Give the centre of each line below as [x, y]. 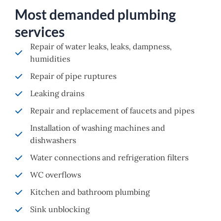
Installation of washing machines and [98, 128]
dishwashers [53, 140]
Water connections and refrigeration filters [109, 158]
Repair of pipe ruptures [73, 76]
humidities [50, 59]
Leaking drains [57, 93]
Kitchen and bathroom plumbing [90, 192]
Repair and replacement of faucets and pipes [112, 111]
